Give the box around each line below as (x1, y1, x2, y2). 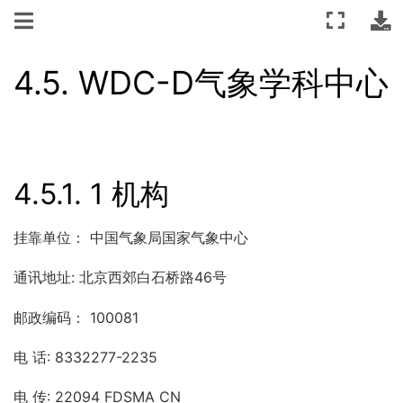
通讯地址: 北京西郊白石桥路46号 (13, 268, 227, 287)
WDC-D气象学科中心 (78, 63, 389, 103)
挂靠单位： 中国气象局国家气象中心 (13, 228, 248, 246)
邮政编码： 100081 (13, 308, 139, 327)
